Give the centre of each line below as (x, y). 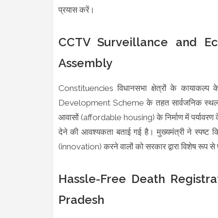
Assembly (87, 63)
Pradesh (82, 200)
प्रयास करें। (76, 9)
